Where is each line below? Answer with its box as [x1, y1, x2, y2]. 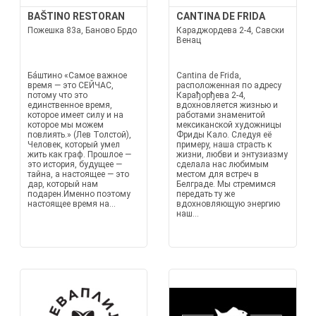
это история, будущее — [27, 159, 122, 169]
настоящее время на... [27, 199, 116, 209]
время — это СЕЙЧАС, [27, 80, 114, 90]
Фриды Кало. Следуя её [176, 130, 272, 140]
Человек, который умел [27, 140, 120, 150]
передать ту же [176, 189, 235, 199]
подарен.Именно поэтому [27, 189, 130, 199]
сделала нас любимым [176, 159, 269, 169]
